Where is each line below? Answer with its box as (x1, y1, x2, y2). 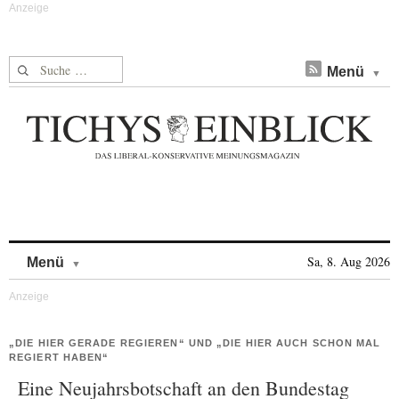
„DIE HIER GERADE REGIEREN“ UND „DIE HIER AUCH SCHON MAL (9, 338, 381, 348)
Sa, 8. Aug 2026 (307, 253, 390, 270)
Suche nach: (9, 57, 77, 76)
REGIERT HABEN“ (9, 352, 110, 362)
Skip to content (81, 246, 175, 261)
